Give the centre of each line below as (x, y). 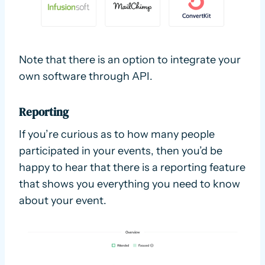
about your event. (63, 200)
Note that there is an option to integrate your (130, 60)
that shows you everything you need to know (130, 184)
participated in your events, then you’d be (121, 151)
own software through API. (86, 77)
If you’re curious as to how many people (117, 134)
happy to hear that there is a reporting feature (132, 167)
